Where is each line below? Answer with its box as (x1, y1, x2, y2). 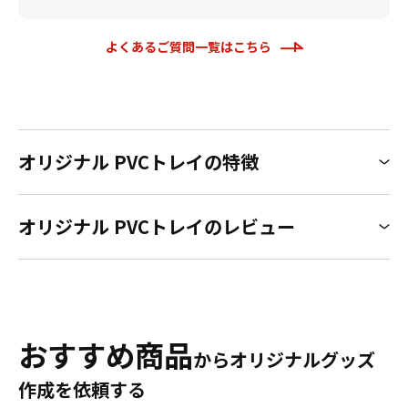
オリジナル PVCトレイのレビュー (18, 213, 295, 240)
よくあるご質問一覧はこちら (105, 37, 271, 56)
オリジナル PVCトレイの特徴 (18, 148, 259, 175)
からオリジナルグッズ (193, 346, 375, 372)
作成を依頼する (18, 376, 146, 403)
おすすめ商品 (18, 333, 193, 375)
